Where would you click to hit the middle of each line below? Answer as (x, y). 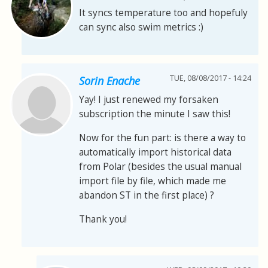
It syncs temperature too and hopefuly (163, 13)
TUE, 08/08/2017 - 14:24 (211, 78)
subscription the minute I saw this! (155, 114)
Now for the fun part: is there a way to (162, 138)
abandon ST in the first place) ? (147, 196)
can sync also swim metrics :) (141, 28)
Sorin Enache (109, 81)
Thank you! (103, 220)
